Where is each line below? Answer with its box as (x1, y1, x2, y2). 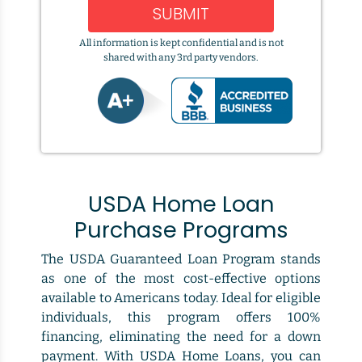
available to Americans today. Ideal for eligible (41, 290, 321, 305)
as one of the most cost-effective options (41, 271, 321, 286)
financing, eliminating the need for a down (41, 329, 321, 344)
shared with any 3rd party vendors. (103, 52, 259, 63)
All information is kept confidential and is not (78, 37, 284, 48)
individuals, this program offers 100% (41, 309, 321, 325)
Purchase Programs (74, 215, 288, 245)
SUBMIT (153, 2, 209, 25)
